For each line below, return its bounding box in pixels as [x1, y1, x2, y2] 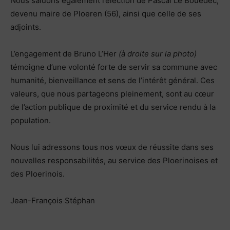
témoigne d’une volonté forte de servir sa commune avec [10, 62, 217, 72]
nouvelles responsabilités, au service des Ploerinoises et [10, 155, 218, 165]
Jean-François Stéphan [10, 195, 95, 205]
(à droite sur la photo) [119, 48, 197, 59]
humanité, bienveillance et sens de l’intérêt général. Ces [10, 75, 215, 85]
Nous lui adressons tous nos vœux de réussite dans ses [10, 142, 214, 152]
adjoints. [10, 22, 41, 32]
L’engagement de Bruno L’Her [10, 48, 119, 59]
